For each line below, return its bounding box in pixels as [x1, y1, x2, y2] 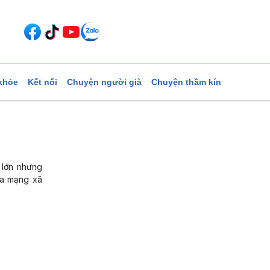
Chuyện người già [66, 77, 142, 87]
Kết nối [27, 77, 57, 87]
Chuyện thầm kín [151, 77, 221, 87]
